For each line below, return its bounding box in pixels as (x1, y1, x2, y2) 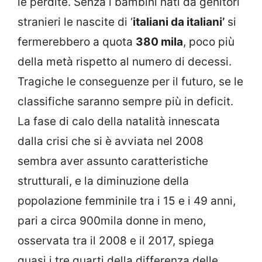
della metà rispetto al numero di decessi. (18, 54, 232, 68)
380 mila (136, 35, 183, 49)
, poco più (183, 35, 235, 49)
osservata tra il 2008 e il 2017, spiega (18, 233, 214, 247)
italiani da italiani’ (133, 15, 225, 29)
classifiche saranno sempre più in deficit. (18, 94, 233, 108)
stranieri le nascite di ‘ (18, 15, 133, 29)
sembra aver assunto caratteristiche (18, 154, 208, 168)
